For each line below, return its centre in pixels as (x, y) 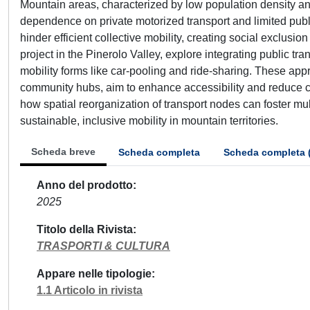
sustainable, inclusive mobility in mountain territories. (149, 121)
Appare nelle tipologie (94, 274)
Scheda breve (63, 152)
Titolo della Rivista (85, 229)
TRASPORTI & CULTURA (103, 246)
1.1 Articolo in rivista (90, 290)
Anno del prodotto (85, 185)
